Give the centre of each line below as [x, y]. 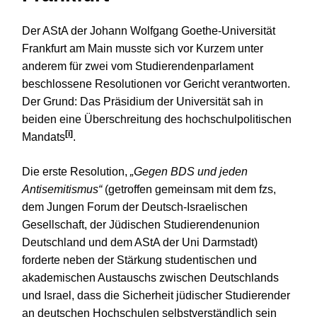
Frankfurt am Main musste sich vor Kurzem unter [143, 48]
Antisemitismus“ [62, 189]
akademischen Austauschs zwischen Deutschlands [150, 277]
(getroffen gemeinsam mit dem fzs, [189, 189]
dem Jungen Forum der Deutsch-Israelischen [135, 207]
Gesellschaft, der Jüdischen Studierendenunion [141, 224]
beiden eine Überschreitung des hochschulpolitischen [157, 119]
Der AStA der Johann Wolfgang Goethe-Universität [149, 30]
